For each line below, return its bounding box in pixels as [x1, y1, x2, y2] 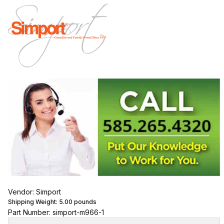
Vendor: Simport [7, 187, 61, 196]
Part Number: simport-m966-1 [7, 207, 104, 216]
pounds [72, 197, 96, 205]
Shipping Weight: [7, 197, 59, 205]
